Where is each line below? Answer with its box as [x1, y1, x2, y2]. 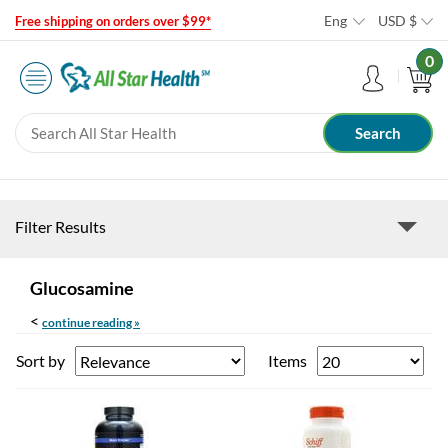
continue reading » [42, 315, 140, 331]
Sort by [16, 351, 65, 371]
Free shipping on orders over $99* [15, 13, 211, 29]
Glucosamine [30, 277, 134, 300]
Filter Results [15, 217, 106, 237]
